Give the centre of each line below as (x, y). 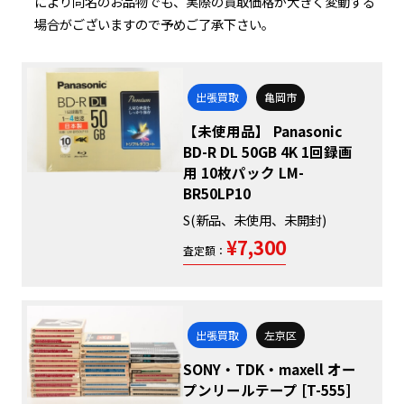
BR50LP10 (217, 193)
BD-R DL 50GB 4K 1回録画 (268, 152)
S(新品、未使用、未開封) (255, 220)
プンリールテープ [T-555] (267, 390)
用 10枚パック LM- (244, 173)
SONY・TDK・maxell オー (270, 369)
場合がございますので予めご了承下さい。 (155, 24)
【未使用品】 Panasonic (263, 131)
